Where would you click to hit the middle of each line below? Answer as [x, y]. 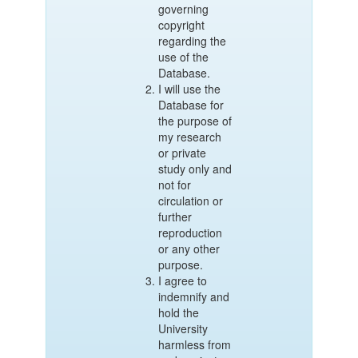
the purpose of [195, 121]
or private [182, 153]
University [183, 328]
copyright [181, 25]
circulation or [190, 201]
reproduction [190, 233]
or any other [189, 249]
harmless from [194, 344]
